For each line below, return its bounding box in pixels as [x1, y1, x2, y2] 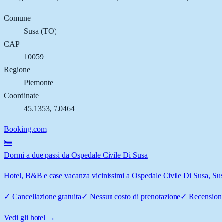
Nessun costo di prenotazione [89, 192, 181, 201]
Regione [4, 65, 30, 74]
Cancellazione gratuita [12, 192, 81, 201]
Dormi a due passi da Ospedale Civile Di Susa [4, 150, 148, 159]
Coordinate [4, 91, 39, 100]
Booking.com [4, 124, 47, 133]
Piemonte [24, 78, 53, 87]
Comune [4, 13, 31, 22]
